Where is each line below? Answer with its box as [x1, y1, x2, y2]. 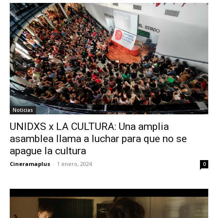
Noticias [13, 107, 33, 114]
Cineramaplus [10, 160, 50, 168]
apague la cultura [10, 145, 86, 157]
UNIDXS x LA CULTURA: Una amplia [10, 121, 169, 133]
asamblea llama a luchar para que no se [10, 133, 187, 145]
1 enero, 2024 [57, 160, 92, 168]
